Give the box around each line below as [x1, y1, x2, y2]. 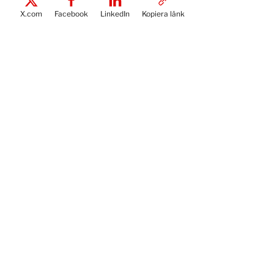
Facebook [54, 9, 89, 18]
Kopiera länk [142, 9, 185, 18]
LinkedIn [100, 9, 130, 18]
